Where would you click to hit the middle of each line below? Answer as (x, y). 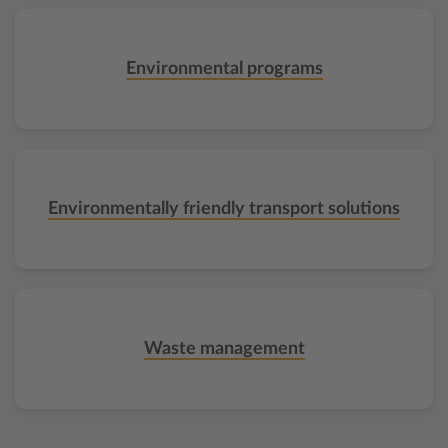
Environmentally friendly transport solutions (224, 209)
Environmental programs (224, 69)
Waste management (224, 349)
